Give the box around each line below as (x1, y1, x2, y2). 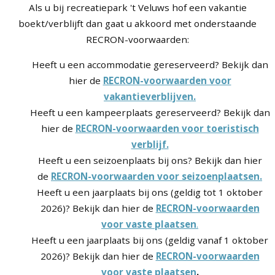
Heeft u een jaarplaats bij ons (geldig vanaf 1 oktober (31, 233, 268, 246)
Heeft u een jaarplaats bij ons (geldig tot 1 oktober (37, 185, 263, 198)
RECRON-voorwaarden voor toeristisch (75, 122, 259, 134)
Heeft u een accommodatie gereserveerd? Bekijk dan (31, 58, 268, 71)
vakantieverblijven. (104, 90, 196, 103)
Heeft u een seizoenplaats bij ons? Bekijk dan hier (37, 153, 262, 166)
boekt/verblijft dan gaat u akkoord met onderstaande (18, 17, 257, 29)
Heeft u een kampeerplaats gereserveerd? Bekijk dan (29, 106, 270, 118)
